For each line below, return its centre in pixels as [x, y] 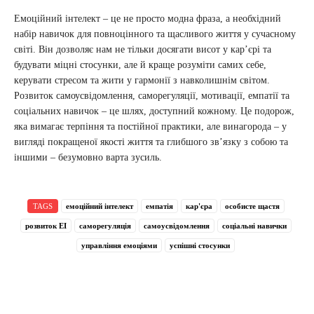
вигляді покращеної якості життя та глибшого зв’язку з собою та [151, 142]
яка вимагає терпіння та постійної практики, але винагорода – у [150, 126]
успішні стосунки [200, 245]
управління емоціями [119, 245]
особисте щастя [252, 206]
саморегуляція [105, 225]
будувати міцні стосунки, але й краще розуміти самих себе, [140, 64]
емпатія [159, 206]
